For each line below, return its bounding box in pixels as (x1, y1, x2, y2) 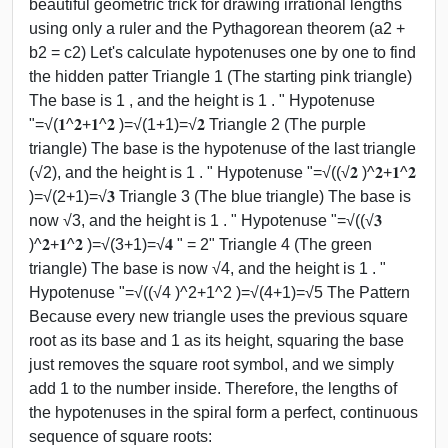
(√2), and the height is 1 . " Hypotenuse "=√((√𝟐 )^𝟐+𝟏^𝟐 (29, 163, 416, 181)
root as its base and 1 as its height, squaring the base (29, 331, 404, 349)
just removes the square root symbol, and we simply (29, 355, 394, 373)
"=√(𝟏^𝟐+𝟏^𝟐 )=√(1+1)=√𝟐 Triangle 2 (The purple (29, 115, 366, 133)
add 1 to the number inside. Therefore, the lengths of (29, 379, 397, 397)
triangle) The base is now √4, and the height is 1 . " (29, 259, 386, 277)
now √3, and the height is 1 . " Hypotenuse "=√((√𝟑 (29, 211, 382, 229)
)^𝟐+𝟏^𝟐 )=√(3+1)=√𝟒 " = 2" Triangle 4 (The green (29, 235, 372, 253)
